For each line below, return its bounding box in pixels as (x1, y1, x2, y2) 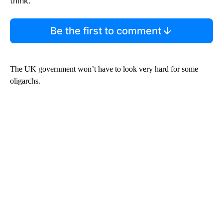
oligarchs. (10, 76, 40, 85)
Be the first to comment (50, 24, 161, 37)
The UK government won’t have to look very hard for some (10, 64, 198, 73)
